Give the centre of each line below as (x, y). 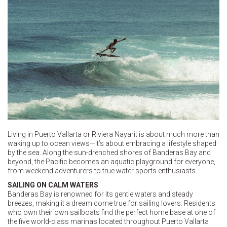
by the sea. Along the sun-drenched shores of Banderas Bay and (109, 153)
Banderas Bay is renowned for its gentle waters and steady (100, 194)
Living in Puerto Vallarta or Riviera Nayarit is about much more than (113, 135)
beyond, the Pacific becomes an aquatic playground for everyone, (111, 162)
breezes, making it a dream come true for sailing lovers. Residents (111, 203)
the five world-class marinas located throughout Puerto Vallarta (108, 222)
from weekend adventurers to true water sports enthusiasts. (102, 171)
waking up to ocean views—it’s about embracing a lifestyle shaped (112, 144)
